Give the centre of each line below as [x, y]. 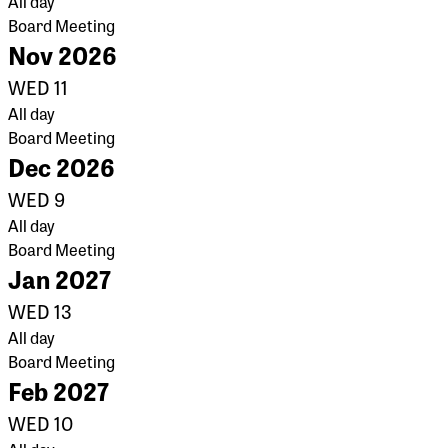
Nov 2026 [62, 54]
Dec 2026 [61, 166]
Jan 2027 [59, 278]
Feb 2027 [58, 390]
